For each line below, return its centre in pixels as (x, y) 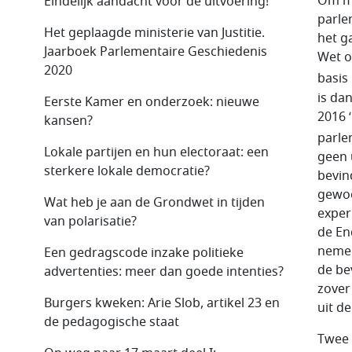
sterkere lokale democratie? (127, 171)
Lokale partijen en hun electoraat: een (156, 152)
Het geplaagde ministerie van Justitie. (154, 33)
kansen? (68, 121)
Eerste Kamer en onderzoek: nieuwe (152, 102)
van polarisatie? (90, 221)
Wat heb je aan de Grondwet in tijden (154, 202)
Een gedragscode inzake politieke (144, 253)
